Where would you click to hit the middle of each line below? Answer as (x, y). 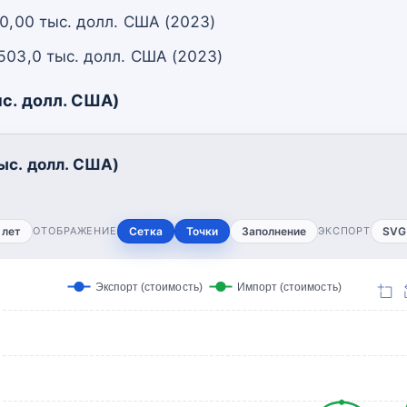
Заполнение (273, 231)
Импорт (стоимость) (289, 286)
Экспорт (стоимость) (149, 286)
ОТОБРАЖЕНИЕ (75, 230)
